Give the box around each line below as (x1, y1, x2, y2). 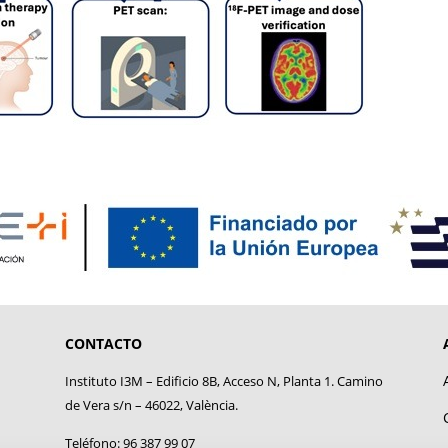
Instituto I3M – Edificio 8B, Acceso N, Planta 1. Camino (64, 371, 383, 390)
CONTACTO (64, 333, 142, 353)
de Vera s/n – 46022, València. (64, 395, 238, 414)
